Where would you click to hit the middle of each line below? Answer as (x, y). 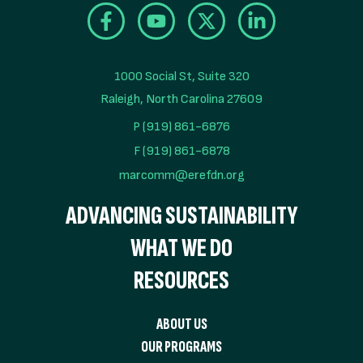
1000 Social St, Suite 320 (181, 76)
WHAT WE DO (181, 248)
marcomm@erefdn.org (181, 175)
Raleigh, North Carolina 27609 (181, 99)
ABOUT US (181, 324)
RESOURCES (181, 280)
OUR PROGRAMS (181, 347)
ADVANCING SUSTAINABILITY (181, 216)
